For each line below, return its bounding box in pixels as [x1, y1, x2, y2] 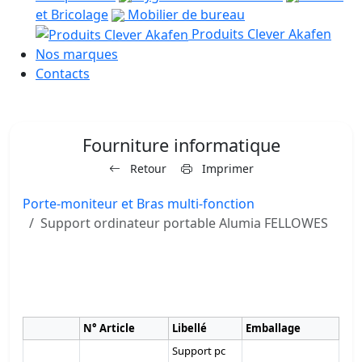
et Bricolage [36, 5, 108, 23]
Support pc [172, 343, 225, 359]
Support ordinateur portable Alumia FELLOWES [40, 214, 328, 233]
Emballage [246, 321, 301, 336]
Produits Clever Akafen [188, 24, 331, 43]
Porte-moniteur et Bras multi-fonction [23, 195, 255, 213]
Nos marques [36, 45, 118, 64]
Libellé [172, 321, 207, 336]
